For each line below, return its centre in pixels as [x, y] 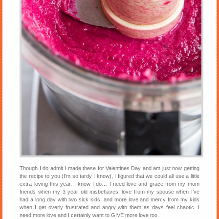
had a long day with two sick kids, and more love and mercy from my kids [109, 200]
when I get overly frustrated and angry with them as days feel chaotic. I [109, 208]
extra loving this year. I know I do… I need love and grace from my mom [109, 184]
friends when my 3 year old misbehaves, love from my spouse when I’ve [109, 192]
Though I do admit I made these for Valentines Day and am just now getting [109, 168]
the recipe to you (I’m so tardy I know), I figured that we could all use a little [109, 176]
